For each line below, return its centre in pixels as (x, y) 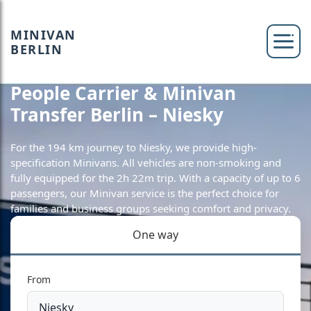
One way (155, 235)
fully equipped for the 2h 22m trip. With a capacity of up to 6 (155, 178)
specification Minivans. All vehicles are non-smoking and (146, 162)
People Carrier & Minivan (123, 93)
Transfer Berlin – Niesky (117, 115)
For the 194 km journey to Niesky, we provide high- (134, 147)
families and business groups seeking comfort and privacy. (151, 208)
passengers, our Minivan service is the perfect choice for (145, 193)
